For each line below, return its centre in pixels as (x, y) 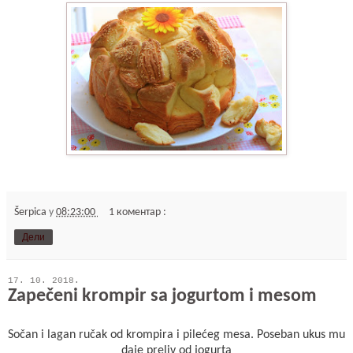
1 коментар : (138, 212)
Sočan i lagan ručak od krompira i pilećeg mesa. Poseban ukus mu (176, 334)
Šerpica (32, 212)
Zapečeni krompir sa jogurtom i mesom (162, 296)
